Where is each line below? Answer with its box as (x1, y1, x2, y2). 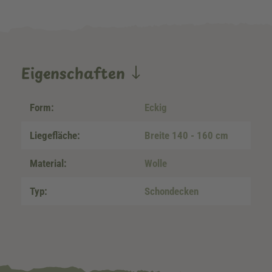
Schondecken (144, 185, 199, 197)
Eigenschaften (21, 62, 129, 84)
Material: (30, 157, 67, 169)
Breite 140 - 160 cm (144, 129, 228, 141)
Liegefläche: (30, 129, 80, 141)
